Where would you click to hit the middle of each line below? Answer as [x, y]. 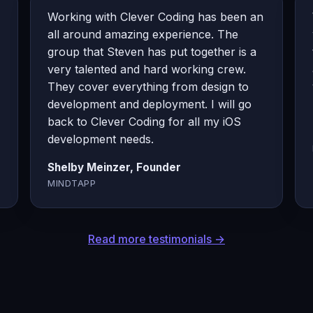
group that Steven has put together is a [152, 51]
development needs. [101, 139]
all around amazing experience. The [143, 34]
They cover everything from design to [148, 86]
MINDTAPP [72, 183]
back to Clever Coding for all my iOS [145, 121]
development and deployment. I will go [150, 104]
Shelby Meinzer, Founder [115, 167]
